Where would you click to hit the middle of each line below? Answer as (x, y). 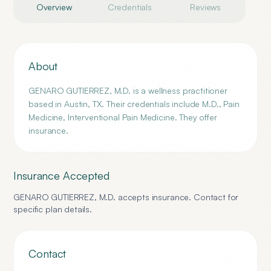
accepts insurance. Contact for (177, 197)
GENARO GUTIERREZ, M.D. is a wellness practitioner (128, 90)
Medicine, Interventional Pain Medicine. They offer (123, 117)
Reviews (206, 7)
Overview (54, 7)
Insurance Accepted (61, 175)
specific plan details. (53, 209)
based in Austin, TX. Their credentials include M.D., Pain (134, 104)
